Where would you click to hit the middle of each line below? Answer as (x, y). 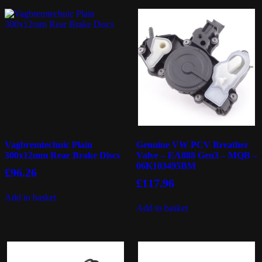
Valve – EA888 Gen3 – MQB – (196, 155)
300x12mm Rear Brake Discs (62, 155)
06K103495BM (166, 166)
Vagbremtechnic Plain (49, 144)
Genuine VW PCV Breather (192, 144)
